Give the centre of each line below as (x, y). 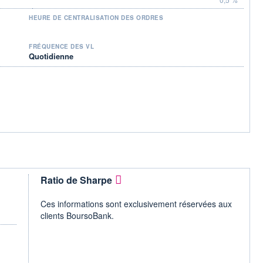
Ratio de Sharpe (76, 180)
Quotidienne (51, 56)
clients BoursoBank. (77, 215)
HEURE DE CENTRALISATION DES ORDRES (96, 17)
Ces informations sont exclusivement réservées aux (136, 203)
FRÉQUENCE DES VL (61, 46)
